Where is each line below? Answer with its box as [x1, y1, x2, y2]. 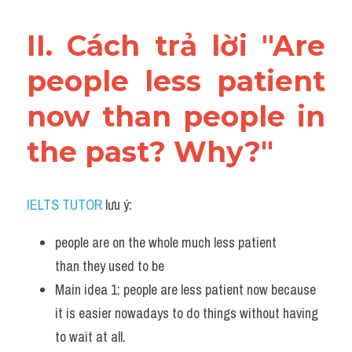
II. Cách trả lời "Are [27, 28, 325, 63]
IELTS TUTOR [27, 195, 102, 214]
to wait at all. [55, 327, 132, 346]
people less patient [27, 64, 325, 98]
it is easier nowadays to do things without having [55, 303, 318, 323]
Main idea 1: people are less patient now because [55, 280, 316, 299]
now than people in [27, 99, 325, 134]
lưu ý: [102, 195, 132, 214]
